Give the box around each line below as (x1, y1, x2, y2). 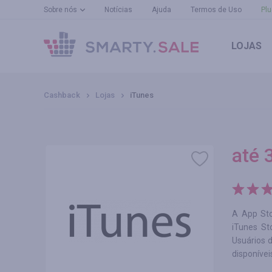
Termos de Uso (191, 5, 242, 14)
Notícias (104, 5, 132, 14)
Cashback (44, 90, 80, 100)
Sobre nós (44, 5, 77, 14)
